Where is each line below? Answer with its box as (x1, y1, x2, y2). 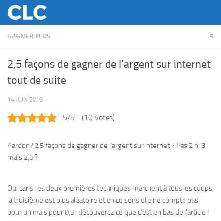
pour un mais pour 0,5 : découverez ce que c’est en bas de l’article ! (7, 208, 209, 217)
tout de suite (7, 74, 66, 87)
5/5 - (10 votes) (63, 113, 115, 122)
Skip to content (13, 9, 65, 19)
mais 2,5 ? (7, 153, 38, 162)
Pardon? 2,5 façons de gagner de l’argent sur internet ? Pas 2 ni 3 (7, 141, 205, 150)
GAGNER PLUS (7, 32, 51, 40)
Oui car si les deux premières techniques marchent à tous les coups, (7, 184, 214, 193)
